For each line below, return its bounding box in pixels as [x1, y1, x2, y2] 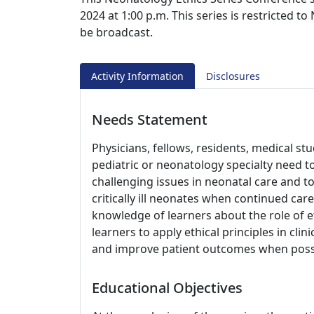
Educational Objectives [92, 278, 243, 297]
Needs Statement [92, 110, 207, 129]
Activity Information [91, 69, 184, 83]
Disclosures [206, 69, 260, 83]
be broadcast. [80, 25, 153, 40]
